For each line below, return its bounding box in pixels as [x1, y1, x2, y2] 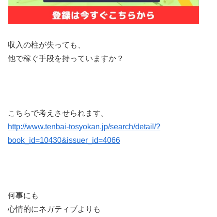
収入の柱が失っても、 [8, 40, 85, 49]
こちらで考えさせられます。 [8, 109, 108, 118]
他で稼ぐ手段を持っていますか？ [8, 54, 124, 62]
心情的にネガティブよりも [8, 204, 101, 213]
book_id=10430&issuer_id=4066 [8, 136, 120, 145]
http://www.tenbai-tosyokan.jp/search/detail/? [8, 123, 160, 131]
